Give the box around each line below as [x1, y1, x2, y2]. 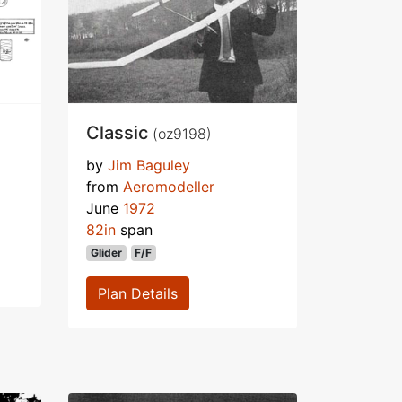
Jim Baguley [108, 156, 190, 175]
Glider [90, 246, 122, 260]
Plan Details [98, 284, 178, 303]
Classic [86, 122, 153, 144]
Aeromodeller [123, 178, 214, 197]
